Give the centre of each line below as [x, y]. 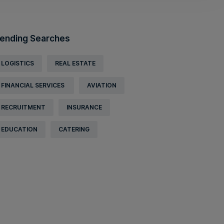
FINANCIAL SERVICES [33, 85]
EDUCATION [19, 129]
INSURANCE [84, 107]
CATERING [74, 129]
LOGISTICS [17, 63]
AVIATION [102, 85]
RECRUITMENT [23, 107]
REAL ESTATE [75, 63]
